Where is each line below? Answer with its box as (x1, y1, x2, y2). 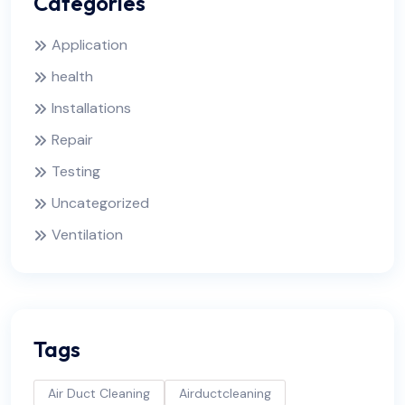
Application (52, 35, 127, 54)
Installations (52, 99, 131, 118)
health (52, 67, 93, 86)
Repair (52, 130, 93, 149)
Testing (52, 162, 100, 181)
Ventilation (52, 225, 123, 244)
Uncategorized (52, 193, 149, 212)
